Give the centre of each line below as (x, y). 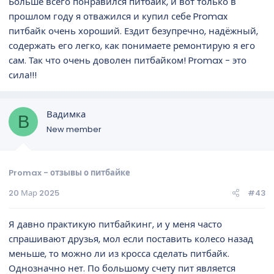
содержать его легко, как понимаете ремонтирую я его (132, 46)
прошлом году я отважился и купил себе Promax (118, 16)
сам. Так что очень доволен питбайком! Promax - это (128, 60)
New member (74, 129)
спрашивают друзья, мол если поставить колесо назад (131, 239)
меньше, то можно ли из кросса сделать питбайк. (119, 253)
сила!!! (23, 75)
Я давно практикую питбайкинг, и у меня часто (115, 224)
